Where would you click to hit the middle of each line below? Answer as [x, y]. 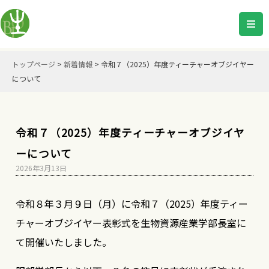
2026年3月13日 [41, 168]
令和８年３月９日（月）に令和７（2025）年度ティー [132, 204]
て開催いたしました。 [64, 242]
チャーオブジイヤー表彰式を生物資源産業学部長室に [131, 223]
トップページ [34, 64]
